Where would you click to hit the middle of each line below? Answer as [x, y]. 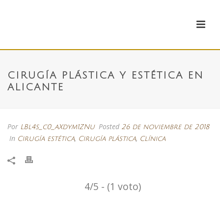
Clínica [152, 139]
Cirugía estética [46, 139]
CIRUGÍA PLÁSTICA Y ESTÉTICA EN [106, 76]
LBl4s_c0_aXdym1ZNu [57, 127]
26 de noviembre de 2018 [165, 127]
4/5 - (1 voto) [113, 186]
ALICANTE [36, 87]
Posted [109, 126]
